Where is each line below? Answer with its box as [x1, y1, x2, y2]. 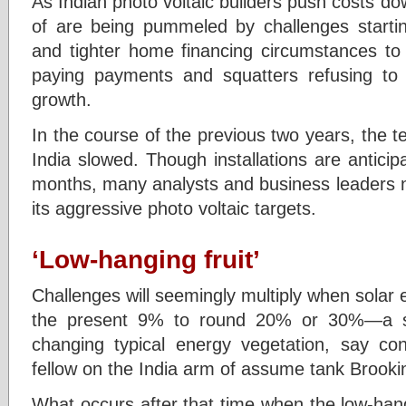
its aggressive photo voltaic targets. [32, 198, 316, 218]
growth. [32, 89, 92, 110]
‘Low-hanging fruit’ [32, 245, 260, 274]
